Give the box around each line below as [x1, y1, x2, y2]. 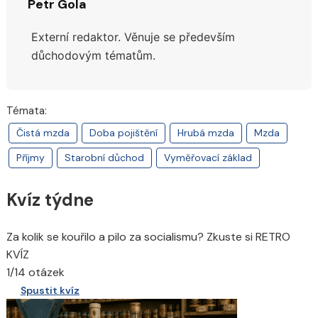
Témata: [6, 103, 47, 118]
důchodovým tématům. [31, 48, 155, 62]
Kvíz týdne [6, 189, 94, 212]
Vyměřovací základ [163, 151, 252, 165]
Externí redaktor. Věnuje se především [31, 29, 235, 44]
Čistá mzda [16, 126, 70, 140]
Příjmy [16, 151, 45, 165]
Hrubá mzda [177, 126, 234, 140]
